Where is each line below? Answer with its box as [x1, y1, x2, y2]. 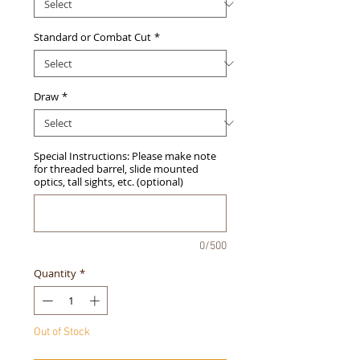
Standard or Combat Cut [34, 30, 151, 45]
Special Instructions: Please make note [34, 149, 216, 164]
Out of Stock [34, 325, 90, 339]
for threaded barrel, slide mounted [34, 162, 198, 177]
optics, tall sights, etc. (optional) [34, 174, 183, 190]
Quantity [34, 266, 76, 281]
